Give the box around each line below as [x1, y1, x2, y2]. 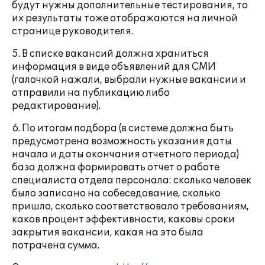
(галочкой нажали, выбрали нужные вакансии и [12, 74, 246, 86]
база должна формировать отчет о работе [12, 161, 219, 173]
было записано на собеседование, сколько [12, 188, 221, 199]
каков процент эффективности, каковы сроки [12, 214, 235, 225]
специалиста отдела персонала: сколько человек [12, 174, 251, 186]
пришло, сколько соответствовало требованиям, [12, 201, 249, 212]
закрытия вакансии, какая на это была [12, 227, 203, 238]
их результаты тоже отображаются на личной [12, 12, 238, 24]
